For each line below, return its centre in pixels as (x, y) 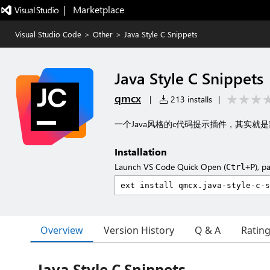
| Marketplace (93, 9)
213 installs (190, 99)
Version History (139, 230)
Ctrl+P (240, 167)
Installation (141, 152)
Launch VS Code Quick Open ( (170, 167)
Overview (62, 230)
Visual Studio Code (48, 34)
